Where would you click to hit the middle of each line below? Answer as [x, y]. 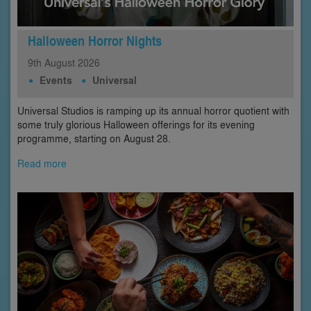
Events [56, 80]
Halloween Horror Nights [95, 40]
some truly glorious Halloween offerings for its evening [136, 124]
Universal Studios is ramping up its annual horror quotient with [153, 110]
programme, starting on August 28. [94, 138]
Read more [42, 163]
